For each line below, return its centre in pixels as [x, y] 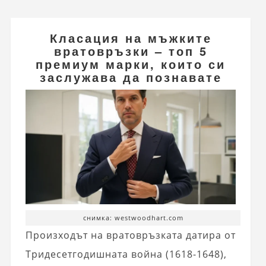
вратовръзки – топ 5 [131, 50]
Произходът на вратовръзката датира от [130, 235]
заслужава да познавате [131, 77]
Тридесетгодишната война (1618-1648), [126, 254]
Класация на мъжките [131, 37]
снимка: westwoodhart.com [133, 218]
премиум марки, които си [131, 64]
